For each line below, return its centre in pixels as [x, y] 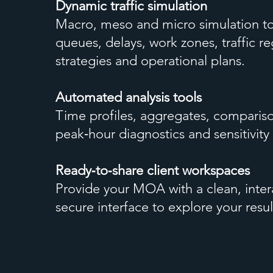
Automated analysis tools [129, 97]
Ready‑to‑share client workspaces [153, 170]
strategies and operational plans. [150, 61]
